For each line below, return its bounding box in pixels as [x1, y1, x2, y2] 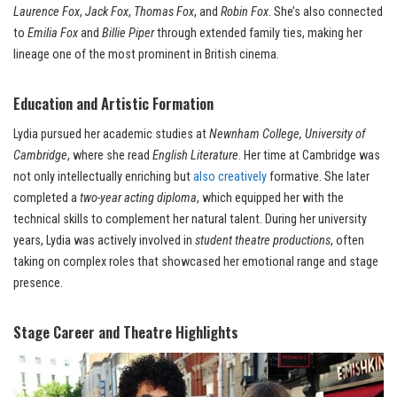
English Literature [152, 147, 238, 163]
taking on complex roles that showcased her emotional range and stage [13, 253, 378, 269]
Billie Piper [102, 25, 154, 41]
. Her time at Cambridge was [238, 147, 380, 163]
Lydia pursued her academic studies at [13, 126, 209, 142]
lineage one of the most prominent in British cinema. [13, 46, 279, 62]
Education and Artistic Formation [13, 91, 214, 114]
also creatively [193, 168, 267, 184]
